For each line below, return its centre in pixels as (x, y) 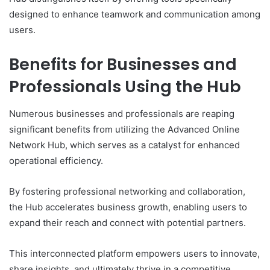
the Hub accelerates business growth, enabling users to (128, 207)
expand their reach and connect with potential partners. (127, 222)
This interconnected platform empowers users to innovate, (134, 253)
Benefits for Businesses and (123, 64)
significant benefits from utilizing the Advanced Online (124, 129)
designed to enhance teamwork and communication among (135, 14)
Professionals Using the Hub (125, 87)
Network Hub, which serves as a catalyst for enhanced (124, 145)
